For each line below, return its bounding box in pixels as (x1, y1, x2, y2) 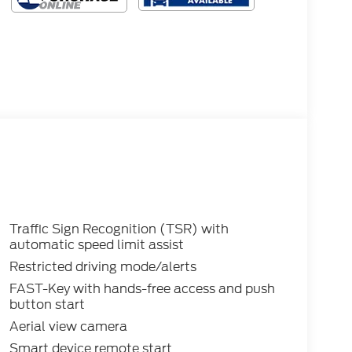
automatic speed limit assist (9, 236, 184, 255)
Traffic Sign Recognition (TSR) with (9, 220, 229, 239)
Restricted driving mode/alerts (9, 258, 196, 277)
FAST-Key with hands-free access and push (9, 280, 275, 299)
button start (9, 295, 85, 314)
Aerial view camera (9, 317, 127, 336)
